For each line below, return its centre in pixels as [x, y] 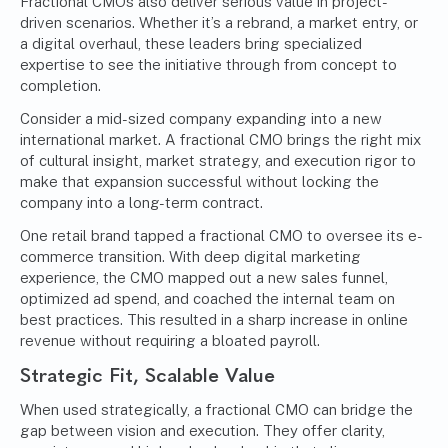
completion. [60, 86]
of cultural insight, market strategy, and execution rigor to [218, 161]
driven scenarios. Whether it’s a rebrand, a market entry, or [219, 23]
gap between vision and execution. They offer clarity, [202, 431]
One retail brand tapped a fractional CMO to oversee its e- [221, 236]
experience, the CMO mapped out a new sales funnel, [204, 278]
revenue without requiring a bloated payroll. [170, 341]
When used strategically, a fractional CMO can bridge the [216, 410]
